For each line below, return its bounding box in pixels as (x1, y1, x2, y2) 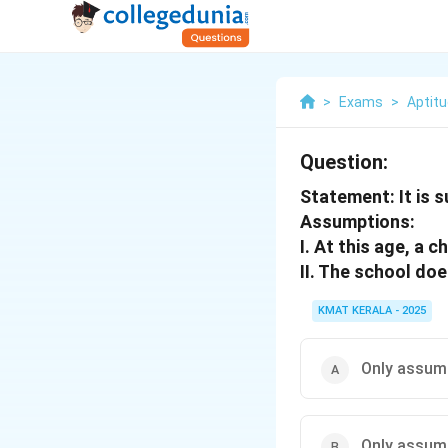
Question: (300, 150, 388, 174)
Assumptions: (300, 211, 415, 232)
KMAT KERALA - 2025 (318, 304, 426, 317)
